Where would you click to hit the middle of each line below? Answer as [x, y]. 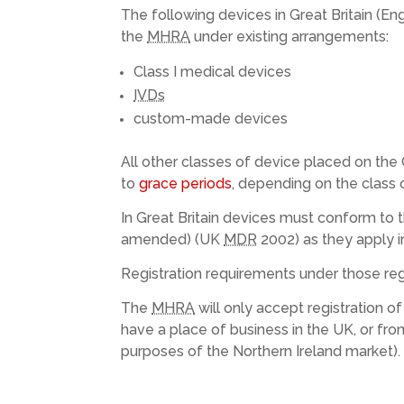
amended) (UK [173, 239]
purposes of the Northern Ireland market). [261, 351]
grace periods [186, 183]
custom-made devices [211, 118]
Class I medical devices [213, 71]
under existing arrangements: [290, 36]
